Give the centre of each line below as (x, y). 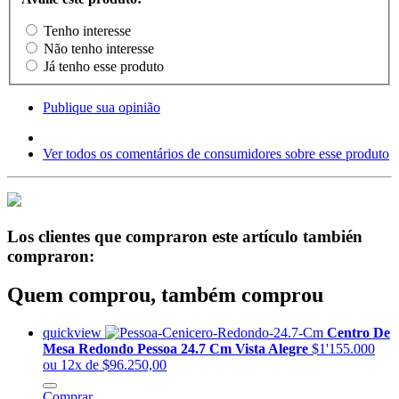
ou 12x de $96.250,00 (105, 365)
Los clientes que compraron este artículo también (185, 236)
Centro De (358, 333)
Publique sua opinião (102, 107)
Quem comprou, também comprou (165, 295)
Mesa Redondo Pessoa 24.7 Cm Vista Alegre (177, 349)
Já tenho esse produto (104, 66)
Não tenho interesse (99, 48)
